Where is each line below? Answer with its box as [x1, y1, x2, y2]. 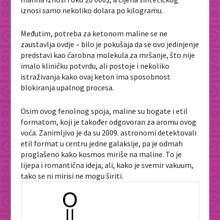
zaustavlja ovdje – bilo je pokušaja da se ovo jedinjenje [21, 39, 199, 50]
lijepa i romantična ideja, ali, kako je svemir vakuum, [21, 160, 194, 170]
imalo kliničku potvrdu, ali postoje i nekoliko [21, 61, 170, 71]
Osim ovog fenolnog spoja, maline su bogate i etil [21, 106, 188, 116]
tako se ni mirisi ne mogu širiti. [21, 171, 124, 181]
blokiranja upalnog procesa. [21, 82, 114, 93]
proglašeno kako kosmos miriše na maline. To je [21, 149, 182, 160]
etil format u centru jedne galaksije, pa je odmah [21, 138, 183, 149]
